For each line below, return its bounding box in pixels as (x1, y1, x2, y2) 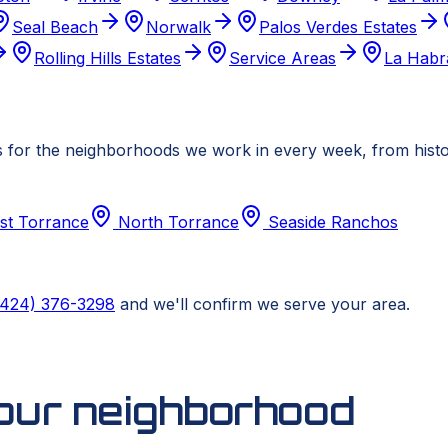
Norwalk (146, 17, 211, 38)
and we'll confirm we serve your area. (120, 293, 410, 314)
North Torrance (118, 211, 239, 232)
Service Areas (229, 48, 336, 69)
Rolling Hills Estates (34, 48, 181, 69)
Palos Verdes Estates (259, 17, 417, 38)
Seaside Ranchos (268, 211, 398, 232)
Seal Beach (12, 17, 98, 38)
